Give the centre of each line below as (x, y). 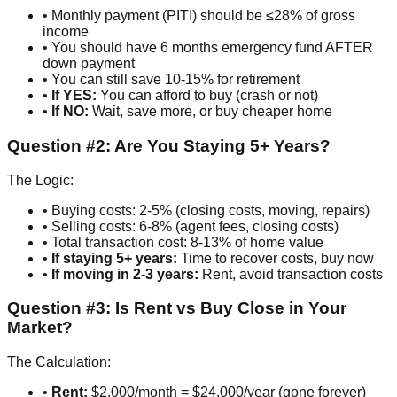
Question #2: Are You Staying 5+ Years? (169, 146)
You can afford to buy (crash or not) (207, 96)
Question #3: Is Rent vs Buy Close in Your (177, 308)
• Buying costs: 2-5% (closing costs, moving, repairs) (206, 210)
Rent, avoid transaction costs (291, 274)
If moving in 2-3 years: (125, 274)
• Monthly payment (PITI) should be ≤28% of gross (199, 16)
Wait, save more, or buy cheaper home (210, 112)
